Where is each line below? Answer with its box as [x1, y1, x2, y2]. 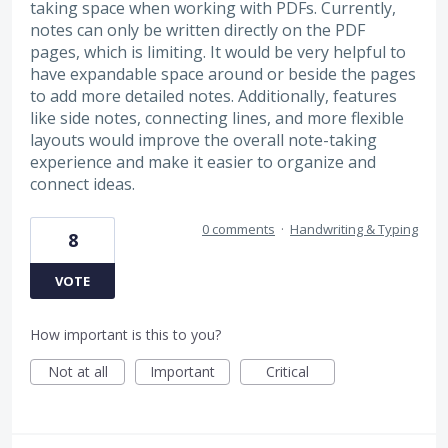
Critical [266, 362, 309, 382]
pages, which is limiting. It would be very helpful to [30, 40, 406, 63]
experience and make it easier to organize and [30, 150, 376, 173]
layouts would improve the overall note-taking [30, 128, 377, 151]
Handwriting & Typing [290, 220, 418, 239]
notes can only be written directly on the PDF [30, 18, 365, 41]
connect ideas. [30, 172, 135, 195]
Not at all [47, 362, 108, 382]
